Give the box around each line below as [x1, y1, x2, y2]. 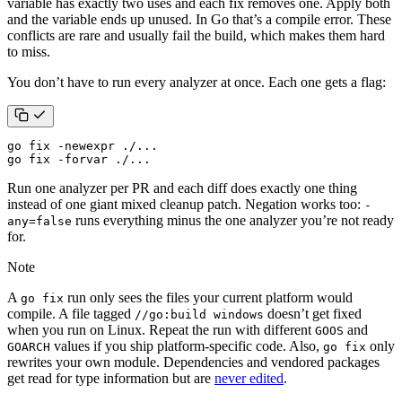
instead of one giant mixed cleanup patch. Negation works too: [7, 197, 364, 213]
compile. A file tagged [7, 306, 135, 322]
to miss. [7, 44, 50, 60]
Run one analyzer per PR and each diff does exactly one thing [7, 180, 357, 197]
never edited [214, 371, 284, 387]
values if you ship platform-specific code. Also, [50, 338, 323, 354]
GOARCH [7, 340, 50, 354]
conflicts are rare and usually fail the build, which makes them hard [7, 28, 385, 44]
